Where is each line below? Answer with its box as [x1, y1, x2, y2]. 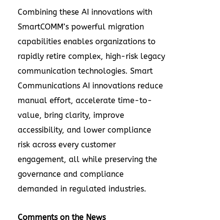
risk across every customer [18, 139, 116, 149]
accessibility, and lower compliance [18, 125, 151, 135]
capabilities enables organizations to [18, 36, 156, 46]
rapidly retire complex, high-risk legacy [18, 51, 165, 61]
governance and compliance [18, 169, 124, 179]
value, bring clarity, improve [18, 110, 124, 120]
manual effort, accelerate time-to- [18, 95, 152, 105]
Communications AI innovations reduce [18, 81, 163, 90]
